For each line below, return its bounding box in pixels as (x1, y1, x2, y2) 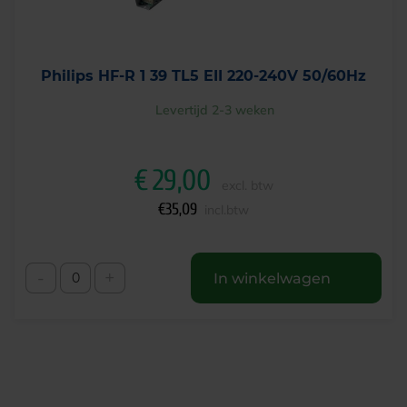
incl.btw (204, 202, 249, 218)
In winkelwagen (213, 269, 331, 287)
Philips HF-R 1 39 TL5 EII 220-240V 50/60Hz (41, 67, 366, 84)
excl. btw (221, 177, 273, 194)
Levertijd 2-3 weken (154, 102, 274, 118)
